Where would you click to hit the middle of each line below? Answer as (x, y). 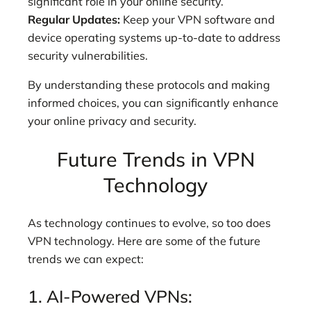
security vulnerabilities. (88, 55)
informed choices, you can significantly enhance (153, 103)
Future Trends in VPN (155, 159)
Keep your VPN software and (197, 19)
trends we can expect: (86, 259)
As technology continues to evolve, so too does (149, 223)
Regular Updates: (74, 19)
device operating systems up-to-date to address (154, 37)
